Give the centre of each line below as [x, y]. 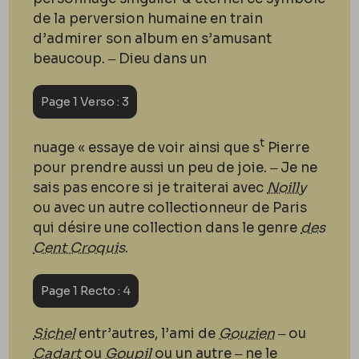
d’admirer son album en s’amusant [153, 39]
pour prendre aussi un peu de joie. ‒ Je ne [175, 167]
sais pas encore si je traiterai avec [150, 188]
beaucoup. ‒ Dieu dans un [120, 59]
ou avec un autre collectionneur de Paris [170, 208]
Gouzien [247, 333]
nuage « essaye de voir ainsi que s [147, 147]
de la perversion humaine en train [148, 19]
